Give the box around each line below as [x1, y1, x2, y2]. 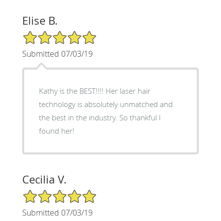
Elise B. [22, 13, 58, 28]
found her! [38, 125, 74, 136]
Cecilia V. [22, 172, 67, 186]
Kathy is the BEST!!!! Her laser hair [38, 85, 150, 96]
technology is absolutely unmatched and [38, 99, 173, 109]
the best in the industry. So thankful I [38, 112, 161, 122]
